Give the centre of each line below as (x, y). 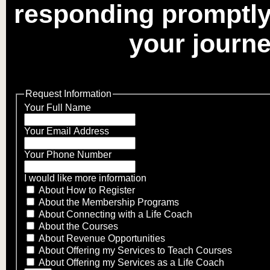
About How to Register (87, 190)
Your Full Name (58, 108)
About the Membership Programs (109, 202)
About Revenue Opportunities (102, 239)
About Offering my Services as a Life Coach (131, 263)
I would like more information (85, 178)
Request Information (68, 93)
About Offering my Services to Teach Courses (135, 251)
